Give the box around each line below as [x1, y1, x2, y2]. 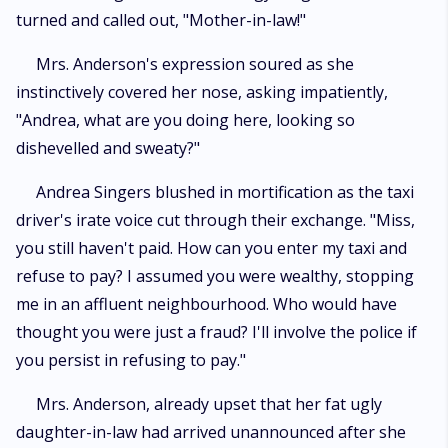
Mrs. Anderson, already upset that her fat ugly [36, 393, 382, 415]
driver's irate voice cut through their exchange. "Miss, [16, 209, 415, 231]
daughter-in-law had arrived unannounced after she [16, 421, 406, 443]
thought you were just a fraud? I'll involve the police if [16, 321, 417, 343]
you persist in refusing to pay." [16, 349, 246, 371]
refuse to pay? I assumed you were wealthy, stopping [16, 265, 414, 287]
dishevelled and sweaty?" [16, 137, 200, 159]
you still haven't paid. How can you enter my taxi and [16, 237, 407, 259]
